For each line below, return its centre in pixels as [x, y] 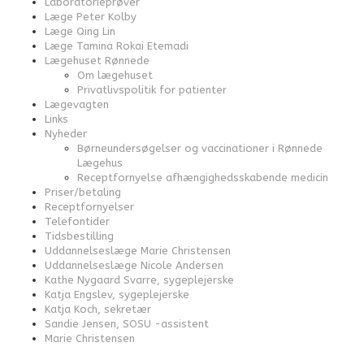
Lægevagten [77, 104]
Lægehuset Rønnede [97, 61]
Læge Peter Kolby [91, 17]
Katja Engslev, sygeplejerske [117, 295]
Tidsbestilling [79, 236]
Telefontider [77, 221]
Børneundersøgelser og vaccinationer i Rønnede [200, 148]
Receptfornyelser [89, 207]
